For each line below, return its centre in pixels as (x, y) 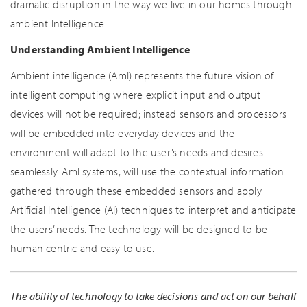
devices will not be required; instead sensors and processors (149, 114)
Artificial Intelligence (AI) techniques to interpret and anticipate (153, 210)
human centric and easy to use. (82, 248)
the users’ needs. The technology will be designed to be (139, 229)
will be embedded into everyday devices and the (123, 133)
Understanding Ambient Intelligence (100, 49)
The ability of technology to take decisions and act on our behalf (154, 296)
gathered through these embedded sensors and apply (136, 191)
